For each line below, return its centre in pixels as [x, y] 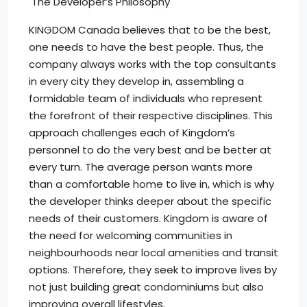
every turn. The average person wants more [141, 167]
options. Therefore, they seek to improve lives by [153, 270]
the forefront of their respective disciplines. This [151, 115]
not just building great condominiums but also [146, 287]
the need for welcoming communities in [131, 235]
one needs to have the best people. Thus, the [146, 47]
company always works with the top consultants [152, 64]
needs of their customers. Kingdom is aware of [148, 218]
